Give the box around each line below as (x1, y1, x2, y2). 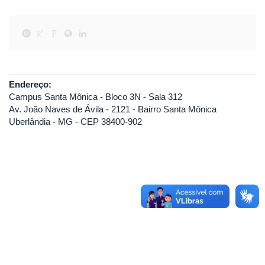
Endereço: (9, 79, 54, 89)
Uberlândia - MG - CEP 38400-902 (9, 116, 142, 127)
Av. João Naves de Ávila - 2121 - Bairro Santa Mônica (9, 104, 216, 114)
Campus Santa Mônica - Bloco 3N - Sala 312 (9, 91, 182, 102)
